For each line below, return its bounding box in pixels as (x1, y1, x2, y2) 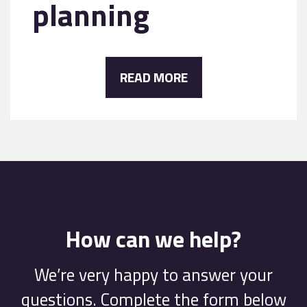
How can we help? (66, 221, 241, 256)
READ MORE (119, 66, 188, 88)
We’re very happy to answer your (34, 260, 273, 288)
